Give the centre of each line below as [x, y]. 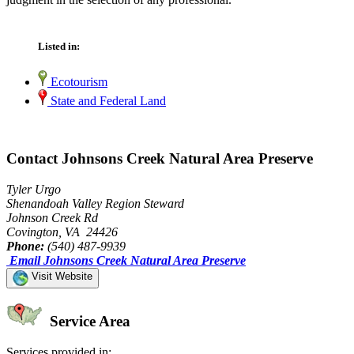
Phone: [25, 246]
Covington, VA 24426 [62, 232]
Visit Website [60, 276]
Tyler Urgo [34, 189]
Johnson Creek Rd [52, 217]
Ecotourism [77, 82]
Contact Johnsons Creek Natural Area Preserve [160, 158]
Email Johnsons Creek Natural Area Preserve [128, 260]
